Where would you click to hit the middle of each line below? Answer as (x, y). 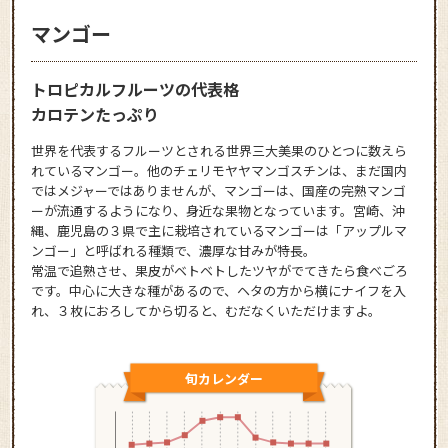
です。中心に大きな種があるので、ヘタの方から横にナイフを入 (219, 290)
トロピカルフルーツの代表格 (135, 88)
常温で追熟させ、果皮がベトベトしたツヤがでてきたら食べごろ (220, 270)
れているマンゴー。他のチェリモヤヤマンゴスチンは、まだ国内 (219, 170)
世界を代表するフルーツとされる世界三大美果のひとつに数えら (219, 150)
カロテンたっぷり (95, 113)
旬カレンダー (224, 378)
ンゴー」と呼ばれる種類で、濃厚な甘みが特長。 (174, 250)
